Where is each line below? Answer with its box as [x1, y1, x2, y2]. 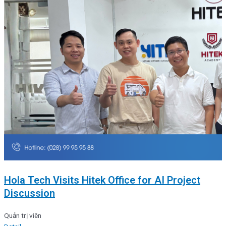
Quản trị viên [4, 211, 41, 219]
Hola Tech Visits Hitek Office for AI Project [4, 174, 200, 186]
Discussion [4, 187, 55, 199]
